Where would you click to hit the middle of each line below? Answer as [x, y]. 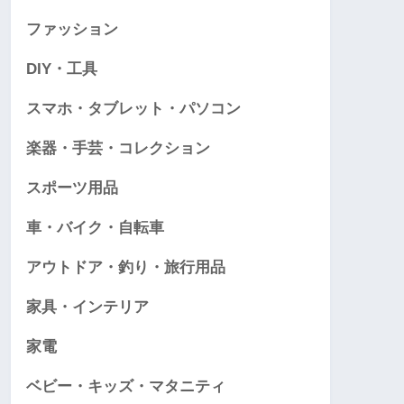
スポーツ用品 [72, 188]
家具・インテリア [87, 308]
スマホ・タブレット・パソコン [133, 109]
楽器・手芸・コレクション [118, 149]
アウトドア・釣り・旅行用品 [126, 268]
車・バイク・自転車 [95, 228]
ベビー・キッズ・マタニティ [126, 387]
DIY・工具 [62, 69]
